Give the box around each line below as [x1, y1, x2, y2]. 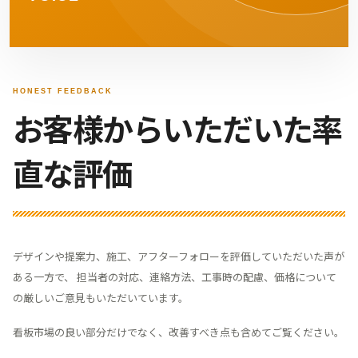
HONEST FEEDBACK [13, 86, 113, 95]
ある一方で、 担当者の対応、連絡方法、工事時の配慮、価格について [13, 268, 336, 284]
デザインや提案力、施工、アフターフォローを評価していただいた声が [13, 248, 344, 264]
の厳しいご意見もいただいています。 [13, 289, 189, 305]
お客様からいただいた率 [13, 105, 342, 150]
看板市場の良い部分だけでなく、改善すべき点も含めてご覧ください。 [13, 324, 344, 340]
